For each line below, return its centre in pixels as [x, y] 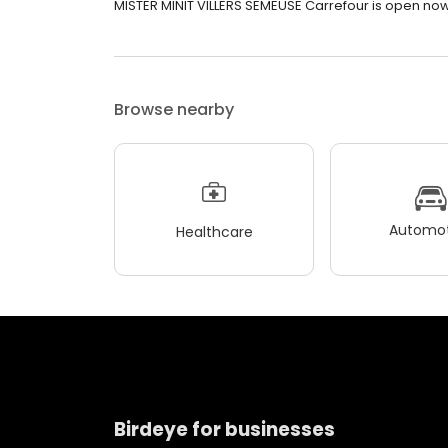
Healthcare [214, 231]
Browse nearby [174, 110]
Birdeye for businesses [224, 429]
